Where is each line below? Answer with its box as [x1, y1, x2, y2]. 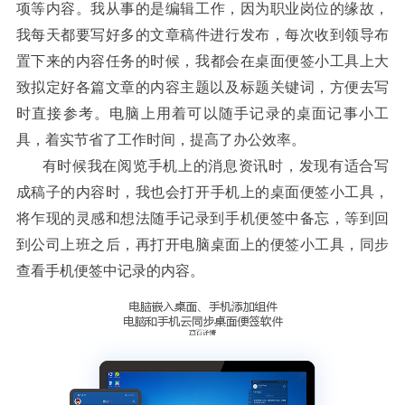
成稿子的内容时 [15, 184, 121, 201]
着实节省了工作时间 [44, 132, 175, 148]
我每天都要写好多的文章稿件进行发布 [15, 27, 270, 43]
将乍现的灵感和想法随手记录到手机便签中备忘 [15, 211, 330, 227]
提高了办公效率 [189, 132, 291, 148]
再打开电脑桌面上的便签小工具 [135, 237, 345, 253]
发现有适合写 [298, 158, 390, 174]
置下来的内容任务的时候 [15, 53, 181, 70]
